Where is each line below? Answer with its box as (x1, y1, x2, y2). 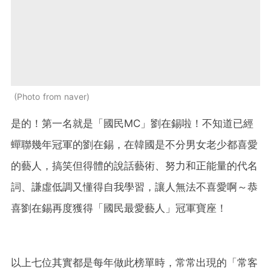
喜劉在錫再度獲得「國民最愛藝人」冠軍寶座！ (11, 201, 227, 214)
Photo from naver (17, 91, 87, 102)
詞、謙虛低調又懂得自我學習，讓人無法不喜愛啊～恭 (11, 180, 258, 193)
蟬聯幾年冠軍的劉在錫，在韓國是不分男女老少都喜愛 (11, 138, 258, 151)
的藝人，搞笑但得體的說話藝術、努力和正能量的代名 (11, 159, 258, 172)
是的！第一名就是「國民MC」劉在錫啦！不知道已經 (11, 117, 253, 129)
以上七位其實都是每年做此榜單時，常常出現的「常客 (11, 256, 258, 269)
